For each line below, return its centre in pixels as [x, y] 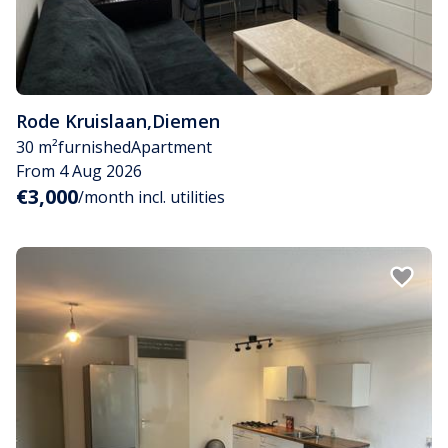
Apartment [171, 146]
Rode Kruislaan [81, 120]
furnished [94, 146]
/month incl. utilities [151, 196]
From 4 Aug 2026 [79, 170]
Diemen [186, 120]
